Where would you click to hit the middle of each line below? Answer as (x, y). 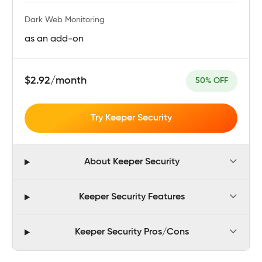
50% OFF (212, 80)
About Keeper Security (132, 162)
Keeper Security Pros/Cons (132, 232)
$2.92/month (56, 80)
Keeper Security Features (132, 197)
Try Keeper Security (131, 118)
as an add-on (54, 39)
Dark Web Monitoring (65, 20)
